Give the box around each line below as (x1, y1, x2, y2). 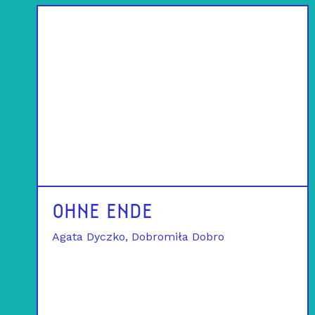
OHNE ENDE (52, 204, 153, 222)
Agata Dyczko (52, 230, 126, 244)
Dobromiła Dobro (131, 230, 225, 244)
